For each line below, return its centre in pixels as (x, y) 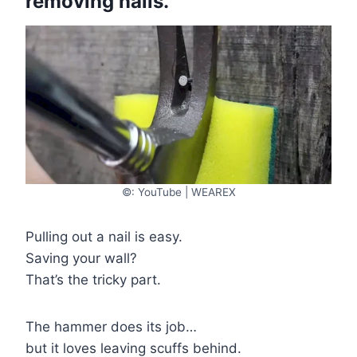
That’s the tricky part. (93, 279)
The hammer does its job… (111, 326)
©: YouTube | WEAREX (178, 192)
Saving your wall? (81, 258)
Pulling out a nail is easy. (104, 236)
